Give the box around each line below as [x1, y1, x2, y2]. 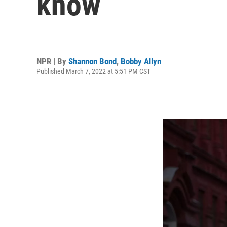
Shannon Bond [68, 56, 117, 66]
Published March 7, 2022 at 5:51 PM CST [36, 67, 150, 75]
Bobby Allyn [121, 56, 161, 66]
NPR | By [36, 56, 68, 66]
